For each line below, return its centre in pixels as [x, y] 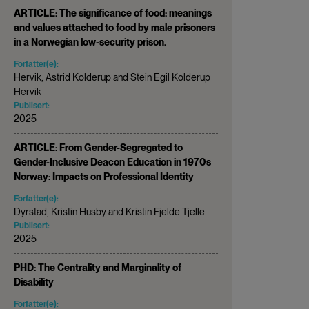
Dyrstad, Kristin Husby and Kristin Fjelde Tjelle [109, 211]
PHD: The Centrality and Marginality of [98, 267]
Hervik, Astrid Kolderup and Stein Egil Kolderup [112, 77]
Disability [34, 282]
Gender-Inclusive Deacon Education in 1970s [112, 162]
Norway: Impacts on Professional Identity [104, 176]
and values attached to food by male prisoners [114, 27]
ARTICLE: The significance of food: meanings [113, 13]
